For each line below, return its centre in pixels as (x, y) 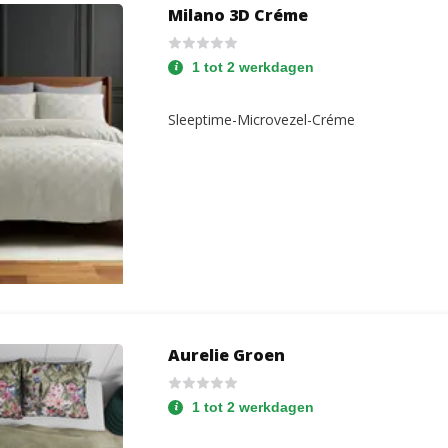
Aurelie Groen (227, 355)
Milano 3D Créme (238, 15)
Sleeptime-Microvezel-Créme (262, 119)
